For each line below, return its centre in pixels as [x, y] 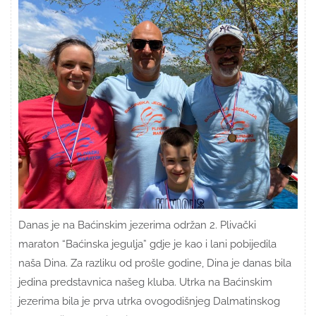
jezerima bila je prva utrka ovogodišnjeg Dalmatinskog [149, 301]
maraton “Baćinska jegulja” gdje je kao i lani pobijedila [147, 244]
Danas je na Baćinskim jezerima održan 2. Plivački [137, 225]
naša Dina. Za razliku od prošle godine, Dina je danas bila [155, 263]
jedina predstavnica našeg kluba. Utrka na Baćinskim [145, 282]
